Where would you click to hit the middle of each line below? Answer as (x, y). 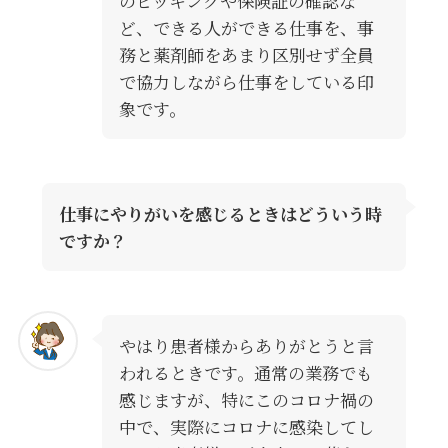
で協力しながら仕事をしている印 (246, 82)
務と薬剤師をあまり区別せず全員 (246, 55)
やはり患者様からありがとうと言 (246, 346)
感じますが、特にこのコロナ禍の (246, 400)
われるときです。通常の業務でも (245, 373)
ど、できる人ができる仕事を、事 (246, 28)
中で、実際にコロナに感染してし (246, 427)
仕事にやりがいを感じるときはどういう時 (220, 214)
